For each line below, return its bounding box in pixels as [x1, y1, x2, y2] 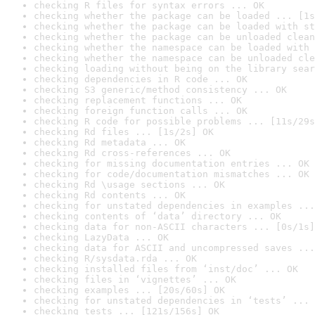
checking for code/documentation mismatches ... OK [34, 169, 309, 179]
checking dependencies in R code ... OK [34, 74, 247, 84]
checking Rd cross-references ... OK [34, 148, 231, 158]
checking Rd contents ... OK [34, 190, 186, 200]
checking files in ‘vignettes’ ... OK [34, 274, 236, 285]
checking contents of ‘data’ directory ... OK [34, 211, 281, 221]
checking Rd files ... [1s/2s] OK [34, 127, 214, 137]
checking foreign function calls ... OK [34, 105, 247, 116]
